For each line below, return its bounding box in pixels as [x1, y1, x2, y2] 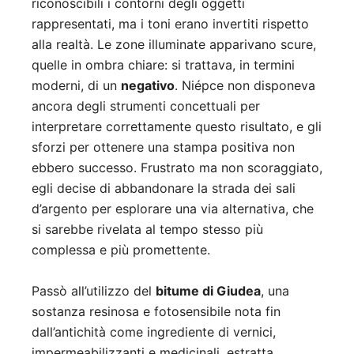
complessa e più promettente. [32, 241, 210, 258]
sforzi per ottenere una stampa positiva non [32, 138, 295, 155]
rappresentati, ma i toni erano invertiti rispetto [32, 15, 309, 32]
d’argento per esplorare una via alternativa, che [32, 200, 314, 217]
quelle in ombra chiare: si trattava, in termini [32, 56, 295, 73]
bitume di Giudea [156, 282, 261, 299]
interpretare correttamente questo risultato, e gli [32, 118, 322, 134]
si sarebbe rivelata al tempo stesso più [32, 220, 263, 237]
